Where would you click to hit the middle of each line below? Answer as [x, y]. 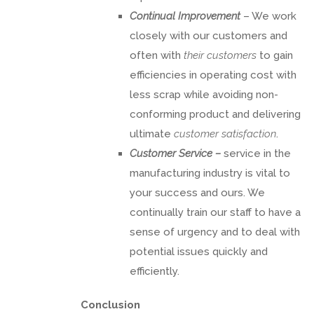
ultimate [152, 134]
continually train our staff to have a [215, 212]
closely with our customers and [209, 35]
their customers [220, 55]
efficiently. [155, 271]
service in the [256, 153]
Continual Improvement [185, 16]
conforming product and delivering [215, 114]
